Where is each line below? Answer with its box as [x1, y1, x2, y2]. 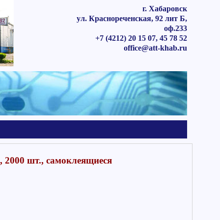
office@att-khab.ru [123, 44, 187, 52]
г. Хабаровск [142, 4, 187, 13]
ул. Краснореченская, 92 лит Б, [76, 14, 187, 23]
